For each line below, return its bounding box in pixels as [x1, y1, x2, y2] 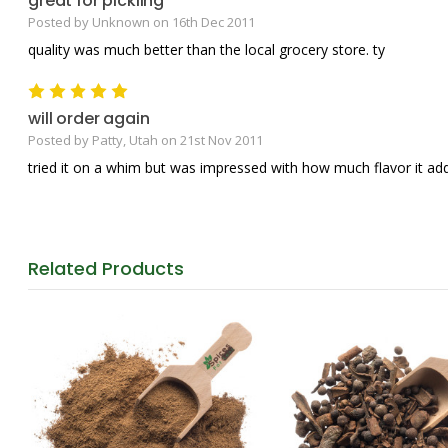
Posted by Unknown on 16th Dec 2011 [28, 12, 255, 31]
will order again [28, 106, 150, 130]
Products [102, 255, 184, 281]
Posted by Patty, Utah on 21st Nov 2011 [28, 130, 263, 149]
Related [28, 255, 102, 281]
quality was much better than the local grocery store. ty [28, 39, 385, 59]
